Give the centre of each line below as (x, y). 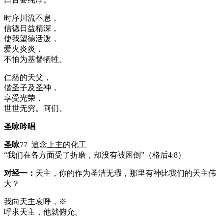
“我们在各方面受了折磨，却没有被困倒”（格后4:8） (95, 155)
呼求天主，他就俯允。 (43, 212)
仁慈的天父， (27, 77)
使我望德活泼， (31, 38)
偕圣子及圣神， (31, 87)
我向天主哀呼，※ (35, 201)
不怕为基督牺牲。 (35, 59)
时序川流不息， (31, 18)
